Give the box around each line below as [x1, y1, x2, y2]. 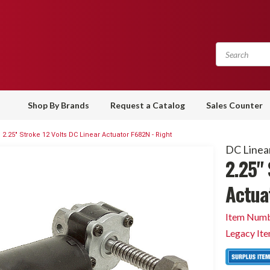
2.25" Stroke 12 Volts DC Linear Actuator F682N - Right [2, 131, 172, 139]
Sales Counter [206, 100, 263, 110]
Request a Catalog [110, 100, 185, 110]
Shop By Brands [28, 100, 89, 110]
